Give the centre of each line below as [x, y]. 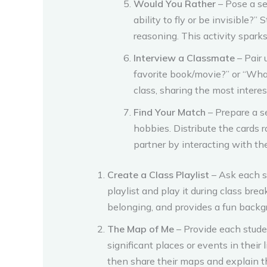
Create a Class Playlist [158, 174]
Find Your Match [170, 112]
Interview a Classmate [184, 58]
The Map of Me [141, 229]
